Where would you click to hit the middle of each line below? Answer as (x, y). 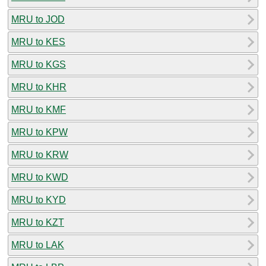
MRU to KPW (39, 132)
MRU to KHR (39, 87)
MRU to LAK (38, 245)
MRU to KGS (39, 64)
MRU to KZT (38, 222)
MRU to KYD (39, 199)
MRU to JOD (38, 19)
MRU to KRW (40, 154)
